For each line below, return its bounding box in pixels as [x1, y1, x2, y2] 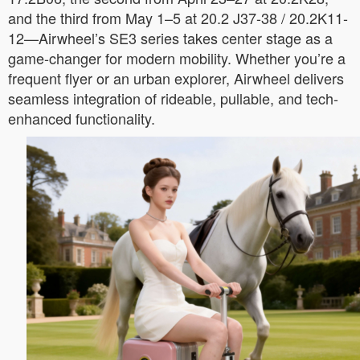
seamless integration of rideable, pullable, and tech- [8, 88, 338, 108]
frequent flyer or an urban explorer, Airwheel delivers [8, 67, 344, 88]
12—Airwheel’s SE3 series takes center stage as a [8, 27, 333, 48]
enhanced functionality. [8, 108, 155, 129]
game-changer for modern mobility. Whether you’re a [8, 47, 346, 68]
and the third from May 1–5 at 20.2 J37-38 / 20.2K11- [8, 7, 348, 28]
